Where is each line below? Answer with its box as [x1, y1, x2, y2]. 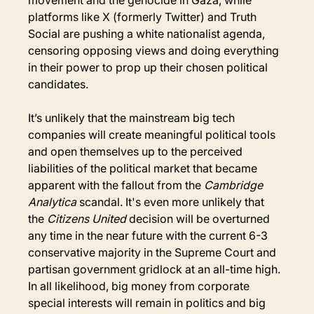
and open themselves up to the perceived [28, 144, 246, 158]
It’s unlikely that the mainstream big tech [28, 110, 238, 125]
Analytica [28, 194, 80, 209]
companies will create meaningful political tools [28, 127, 279, 142]
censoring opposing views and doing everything [28, 43, 282, 57]
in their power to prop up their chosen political [28, 60, 271, 74]
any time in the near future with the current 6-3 [28, 228, 271, 243]
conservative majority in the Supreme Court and [28, 245, 280, 259]
